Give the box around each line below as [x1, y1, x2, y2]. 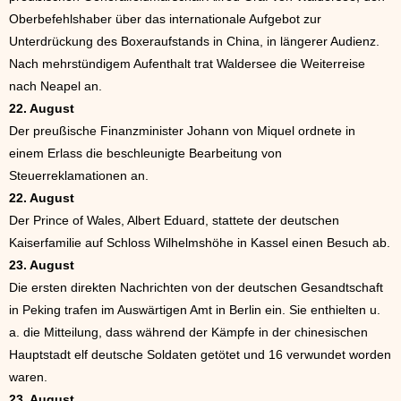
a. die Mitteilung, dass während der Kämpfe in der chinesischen [9, 325, 368, 340]
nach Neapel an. [9, 79, 102, 94]
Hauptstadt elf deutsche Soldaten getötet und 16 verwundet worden [9, 347, 391, 363]
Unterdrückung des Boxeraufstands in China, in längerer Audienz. [9, 34, 380, 49]
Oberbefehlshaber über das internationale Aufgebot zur [9, 12, 321, 27]
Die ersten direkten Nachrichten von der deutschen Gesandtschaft [9, 280, 383, 295]
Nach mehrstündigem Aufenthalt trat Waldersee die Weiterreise [9, 56, 365, 72]
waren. [9, 370, 47, 385]
